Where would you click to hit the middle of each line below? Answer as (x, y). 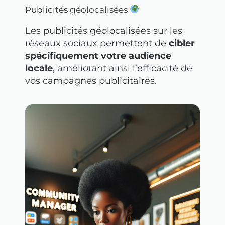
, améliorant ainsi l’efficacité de (123, 68)
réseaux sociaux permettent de (97, 43)
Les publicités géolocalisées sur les (104, 30)
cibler (182, 43)
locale (39, 68)
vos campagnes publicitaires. (91, 81)
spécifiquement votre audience (98, 55)
